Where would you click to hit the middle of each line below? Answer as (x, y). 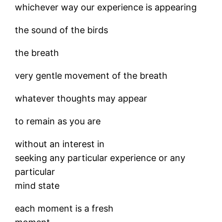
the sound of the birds (62, 30)
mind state (37, 186)
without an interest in (60, 144)
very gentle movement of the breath (91, 76)
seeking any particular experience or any (100, 158)
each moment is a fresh (64, 208)
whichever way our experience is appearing (106, 7)
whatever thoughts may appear (81, 98)
